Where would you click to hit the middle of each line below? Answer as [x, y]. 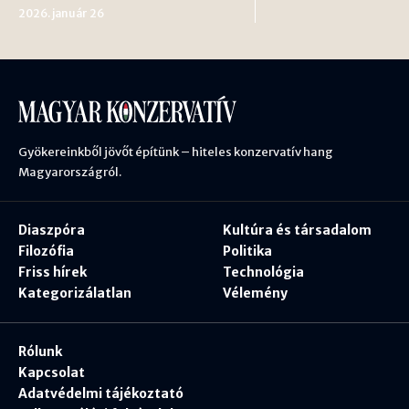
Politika [247, 252]
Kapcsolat [52, 373]
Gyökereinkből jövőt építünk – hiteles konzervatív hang [176, 152]
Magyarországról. [70, 173]
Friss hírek [52, 273]
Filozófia [46, 252]
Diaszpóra [52, 231]
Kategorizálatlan [75, 294]
